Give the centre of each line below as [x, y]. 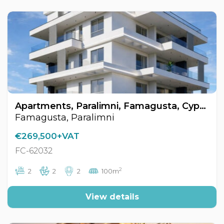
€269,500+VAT [47, 136]
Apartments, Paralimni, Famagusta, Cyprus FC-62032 [203, 106]
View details [112, 197]
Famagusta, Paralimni [65, 117]
